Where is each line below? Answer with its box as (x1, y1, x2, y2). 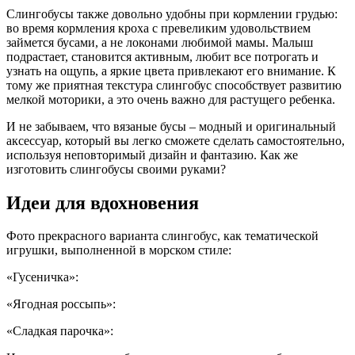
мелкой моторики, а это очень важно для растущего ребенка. (6, 92, 335, 106)
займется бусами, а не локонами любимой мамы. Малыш (6, 35, 313, 49)
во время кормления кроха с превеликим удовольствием (6, 21, 311, 35)
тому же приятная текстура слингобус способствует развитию (6, 78, 342, 92)
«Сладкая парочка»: (6, 324, 113, 338)
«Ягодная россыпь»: (6, 297, 116, 311)
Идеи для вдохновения (6, 192, 199, 213)
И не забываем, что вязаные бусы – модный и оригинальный (6, 119, 336, 133)
